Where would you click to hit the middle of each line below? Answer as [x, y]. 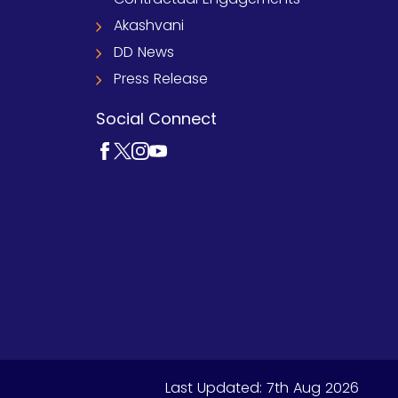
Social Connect [156, 119]
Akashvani [149, 25]
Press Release [161, 79]
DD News [144, 52]
